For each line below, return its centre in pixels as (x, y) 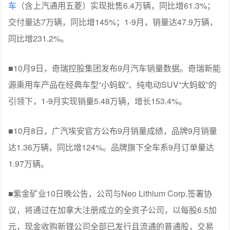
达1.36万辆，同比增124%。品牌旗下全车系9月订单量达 (111, 147)
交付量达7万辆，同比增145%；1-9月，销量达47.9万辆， (113, 22)
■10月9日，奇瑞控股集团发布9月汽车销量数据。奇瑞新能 (115, 68)
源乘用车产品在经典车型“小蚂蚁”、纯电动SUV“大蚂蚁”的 (113, 85)
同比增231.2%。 (39, 39)
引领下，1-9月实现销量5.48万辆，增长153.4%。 (98, 101)
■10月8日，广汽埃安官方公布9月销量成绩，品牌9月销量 (113, 131)
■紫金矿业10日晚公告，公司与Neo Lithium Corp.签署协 (110, 194)
